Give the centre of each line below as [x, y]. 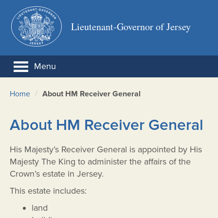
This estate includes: [48, 191]
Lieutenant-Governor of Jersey [131, 26]
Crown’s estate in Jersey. [57, 174]
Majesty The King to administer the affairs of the [100, 162]
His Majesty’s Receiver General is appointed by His [106, 150]
